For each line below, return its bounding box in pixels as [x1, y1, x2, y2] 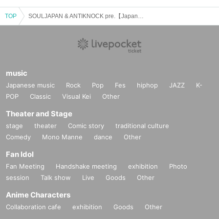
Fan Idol [6, 149, 34, 159]
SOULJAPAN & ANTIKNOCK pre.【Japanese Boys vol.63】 [138, 12, 144, 20]
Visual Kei [62, 92, 91, 100]
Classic [30, 92, 51, 100]
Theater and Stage [6, 109, 72, 118]
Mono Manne [42, 132, 83, 141]
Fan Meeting [6, 162, 44, 170]
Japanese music [6, 81, 55, 89]
